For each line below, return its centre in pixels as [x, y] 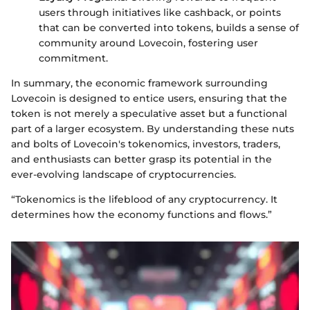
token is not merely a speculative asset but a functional [149, 113]
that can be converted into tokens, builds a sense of [169, 27]
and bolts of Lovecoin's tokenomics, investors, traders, [146, 144]
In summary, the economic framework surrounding [139, 83]
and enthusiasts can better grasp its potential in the [142, 159]
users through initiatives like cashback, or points [160, 12]
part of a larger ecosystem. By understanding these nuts [153, 128]
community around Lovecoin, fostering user [148, 43]
